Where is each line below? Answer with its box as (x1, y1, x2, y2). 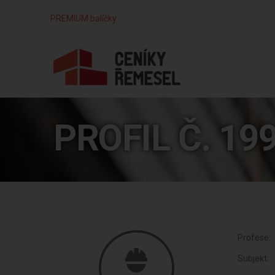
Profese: (238, 232, 271, 242)
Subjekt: (238, 253, 269, 263)
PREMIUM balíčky (50, 13, 117, 23)
